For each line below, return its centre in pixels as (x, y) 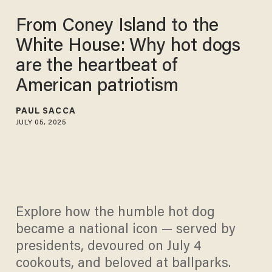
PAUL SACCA (46, 111)
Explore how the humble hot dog (115, 213)
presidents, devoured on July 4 (108, 247)
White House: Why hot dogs (128, 46)
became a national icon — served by (125, 230)
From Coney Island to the (117, 26)
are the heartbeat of (96, 66)
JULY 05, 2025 (41, 122)
